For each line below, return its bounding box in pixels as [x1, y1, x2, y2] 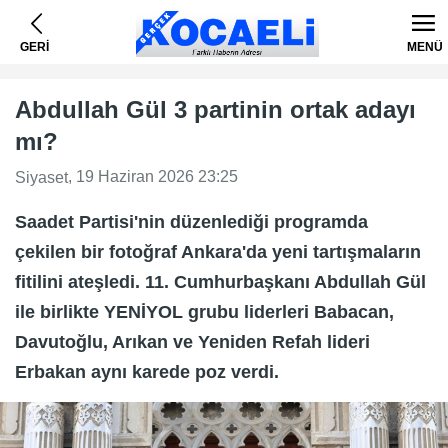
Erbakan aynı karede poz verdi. [15, 361, 279, 382]
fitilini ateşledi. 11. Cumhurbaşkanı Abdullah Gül [15, 271, 426, 292]
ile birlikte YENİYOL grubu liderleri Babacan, [15, 301, 394, 322]
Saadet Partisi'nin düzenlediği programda [15, 211, 368, 232]
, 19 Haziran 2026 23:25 [68, 168, 238, 185]
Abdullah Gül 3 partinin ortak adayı [15, 96, 416, 123]
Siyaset [15, 168, 68, 186]
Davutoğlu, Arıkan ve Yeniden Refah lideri [15, 331, 370, 352]
